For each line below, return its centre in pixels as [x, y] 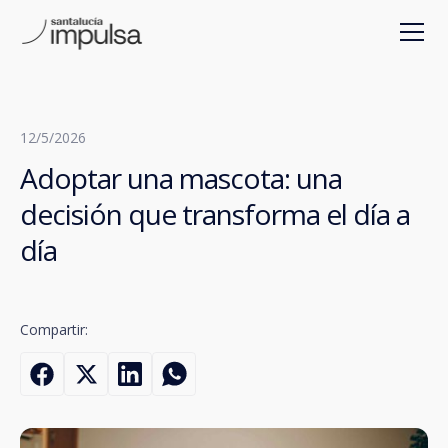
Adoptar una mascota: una [181, 178]
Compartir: [54, 329]
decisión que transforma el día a [215, 214]
